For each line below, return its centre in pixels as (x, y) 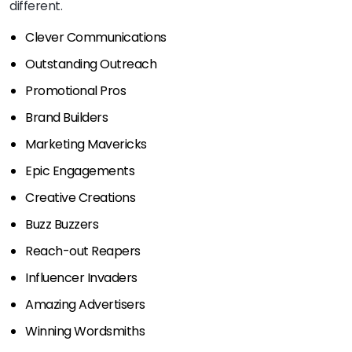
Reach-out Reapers (94, 251)
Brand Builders (67, 118)
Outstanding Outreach (91, 64)
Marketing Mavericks (86, 145)
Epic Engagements (80, 171)
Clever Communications (96, 38)
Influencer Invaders (87, 278)
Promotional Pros (76, 91)
